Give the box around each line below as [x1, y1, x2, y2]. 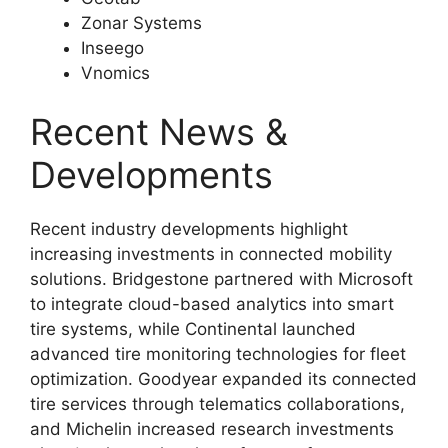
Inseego [81, 37, 144, 58]
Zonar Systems [81, 12, 202, 33]
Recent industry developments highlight [30, 219, 348, 239]
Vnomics [81, 62, 150, 83]
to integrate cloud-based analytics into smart [30, 294, 394, 314]
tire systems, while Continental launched [30, 319, 356, 339]
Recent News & [30, 110, 288, 154]
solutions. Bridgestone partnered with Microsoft [30, 269, 413, 289]
